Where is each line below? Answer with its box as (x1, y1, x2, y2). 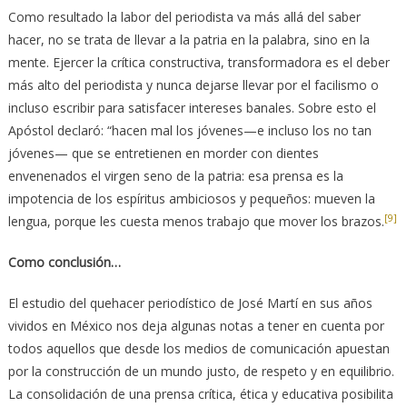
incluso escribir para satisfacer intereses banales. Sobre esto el (7, 99, 376, 117)
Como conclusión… (7, 253, 121, 272)
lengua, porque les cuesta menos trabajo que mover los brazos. (7, 213, 384, 231)
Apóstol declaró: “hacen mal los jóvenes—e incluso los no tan (7, 122, 372, 140)
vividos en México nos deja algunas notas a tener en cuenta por (7, 317, 384, 335)
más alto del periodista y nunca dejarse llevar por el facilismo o (7, 76, 379, 94)
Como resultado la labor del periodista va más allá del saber (7, 8, 361, 26)
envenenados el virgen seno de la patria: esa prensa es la (7, 167, 343, 185)
